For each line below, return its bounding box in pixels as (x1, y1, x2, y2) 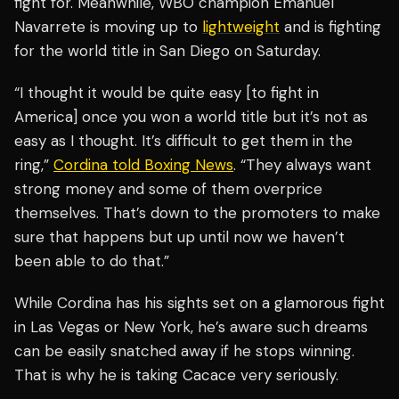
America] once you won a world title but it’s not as (14, 107, 368, 127)
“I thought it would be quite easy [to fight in (14, 83, 319, 103)
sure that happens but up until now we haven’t (14, 227, 345, 248)
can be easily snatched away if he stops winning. (14, 341, 354, 362)
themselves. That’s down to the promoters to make (14, 203, 380, 224)
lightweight (202, 17, 280, 37)
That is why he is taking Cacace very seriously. (14, 365, 338, 386)
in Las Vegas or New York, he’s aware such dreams (14, 317, 368, 338)
